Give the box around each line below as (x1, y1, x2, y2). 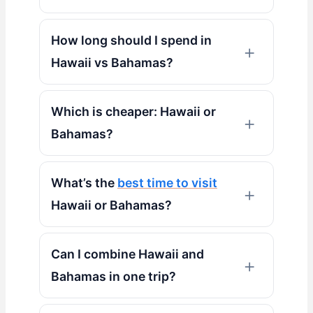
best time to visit (117, 175, 217, 190)
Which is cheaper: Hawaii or (50, 104, 216, 119)
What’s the (50, 175, 117, 190)
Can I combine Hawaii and (50, 247, 204, 261)
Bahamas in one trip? (50, 269, 176, 284)
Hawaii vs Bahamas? (50, 55, 173, 70)
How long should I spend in (50, 33, 212, 48)
